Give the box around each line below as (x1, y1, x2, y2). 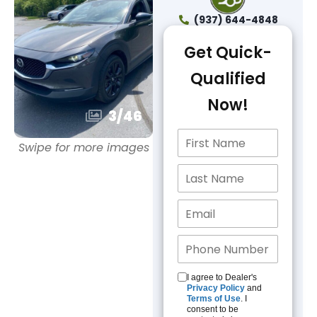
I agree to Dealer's (187, 272, 258, 282)
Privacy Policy (187, 283, 246, 293)
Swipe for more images (18, 139, 149, 156)
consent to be (187, 304, 239, 314)
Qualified (190, 68, 266, 90)
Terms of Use (187, 294, 241, 304)
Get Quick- (184, 42, 272, 64)
